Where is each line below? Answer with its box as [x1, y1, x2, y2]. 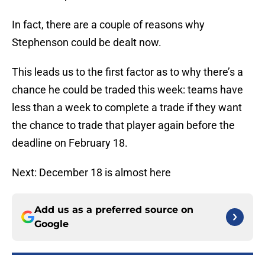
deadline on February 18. [12, 137, 128, 150]
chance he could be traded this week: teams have [12, 83, 243, 96]
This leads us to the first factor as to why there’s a [12, 66, 243, 79]
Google [34, 218, 69, 230]
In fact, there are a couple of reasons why [12, 18, 205, 31]
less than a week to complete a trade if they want [12, 101, 242, 114]
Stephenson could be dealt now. [12, 36, 161, 49]
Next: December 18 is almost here [12, 166, 171, 179]
